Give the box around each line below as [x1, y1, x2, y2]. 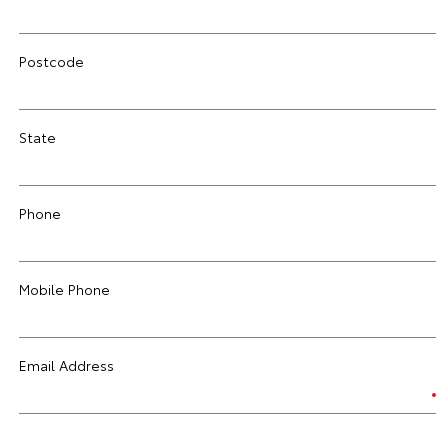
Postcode [19, 51, 84, 71]
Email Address [19, 355, 114, 375]
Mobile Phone [19, 279, 110, 299]
